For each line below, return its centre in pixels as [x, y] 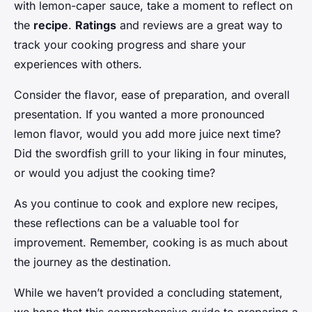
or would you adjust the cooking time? [115, 173]
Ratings [96, 25]
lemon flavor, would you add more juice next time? [147, 134]
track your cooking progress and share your [130, 45]
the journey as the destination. [93, 262]
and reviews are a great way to [200, 25]
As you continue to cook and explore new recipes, [146, 204]
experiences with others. [78, 64]
